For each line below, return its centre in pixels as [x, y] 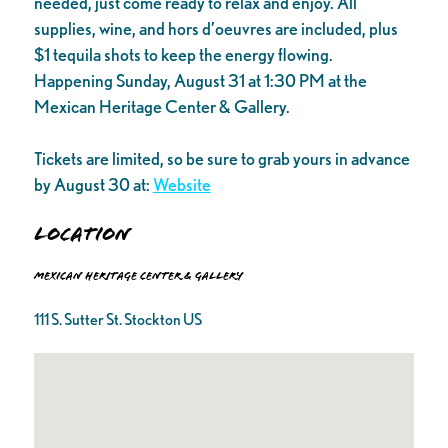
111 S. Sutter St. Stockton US [117, 319]
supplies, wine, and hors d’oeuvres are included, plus [215, 28]
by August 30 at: [93, 184]
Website [181, 184]
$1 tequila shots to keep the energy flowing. [183, 54]
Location [82, 234]
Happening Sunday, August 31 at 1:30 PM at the [200, 80]
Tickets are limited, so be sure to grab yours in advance [221, 158]
